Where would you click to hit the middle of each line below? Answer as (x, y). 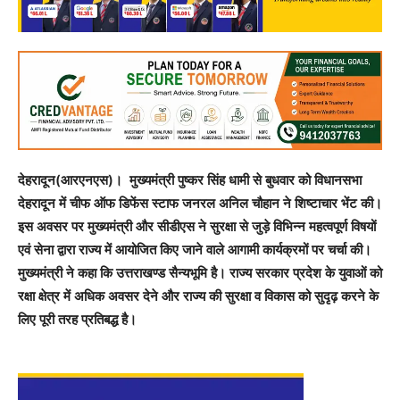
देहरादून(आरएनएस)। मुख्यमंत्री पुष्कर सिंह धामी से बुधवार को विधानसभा (190, 179)
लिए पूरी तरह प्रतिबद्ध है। (77, 319)
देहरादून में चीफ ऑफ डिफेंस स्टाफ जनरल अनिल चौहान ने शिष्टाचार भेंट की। (200, 203)
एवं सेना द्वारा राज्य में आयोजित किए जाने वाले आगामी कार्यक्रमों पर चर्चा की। (195, 249)
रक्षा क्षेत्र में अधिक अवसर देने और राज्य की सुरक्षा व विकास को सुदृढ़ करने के (198, 296)
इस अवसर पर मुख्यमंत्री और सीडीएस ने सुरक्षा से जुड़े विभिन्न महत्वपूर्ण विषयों (197, 226)
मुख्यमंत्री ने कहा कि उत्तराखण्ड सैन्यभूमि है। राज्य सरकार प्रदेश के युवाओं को (200, 272)
